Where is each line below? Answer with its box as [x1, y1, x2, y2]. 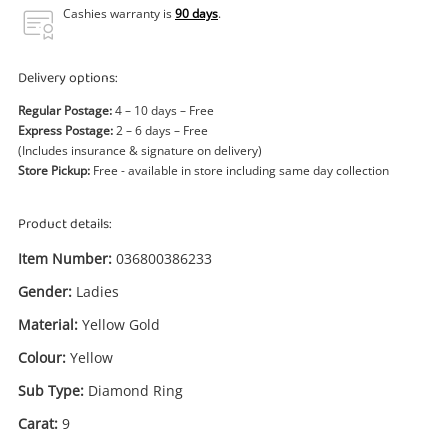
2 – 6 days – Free [113, 122, 208, 139]
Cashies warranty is [63, 5, 175, 22]
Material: [18, 315, 78, 334]
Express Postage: [18, 122, 113, 139]
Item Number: [18, 249, 112, 268]
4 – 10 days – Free [112, 102, 214, 119]
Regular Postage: [18, 102, 112, 119]
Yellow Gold [82, 315, 160, 334]
